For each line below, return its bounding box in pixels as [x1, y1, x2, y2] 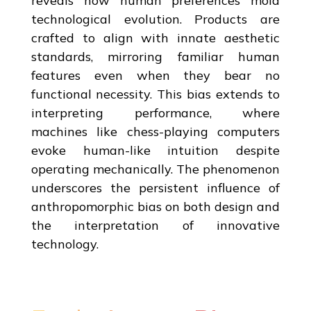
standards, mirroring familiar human [31, 48, 280, 65]
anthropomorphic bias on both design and [31, 198, 280, 215]
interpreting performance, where [31, 104, 280, 121]
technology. [31, 235, 99, 252]
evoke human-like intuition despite [31, 142, 280, 158]
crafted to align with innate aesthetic [31, 29, 280, 46]
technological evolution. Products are [31, 10, 280, 27]
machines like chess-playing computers [31, 123, 280, 140]
